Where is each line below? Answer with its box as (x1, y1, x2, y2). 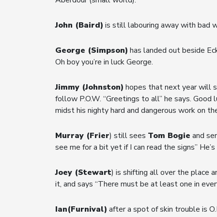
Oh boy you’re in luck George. (55, 56, 153, 67)
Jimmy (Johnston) (55, 81, 124, 93)
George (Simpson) (55, 45, 128, 56)
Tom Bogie (148, 130, 190, 141)
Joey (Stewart (55, 167, 111, 178)
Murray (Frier (55, 130, 109, 141)
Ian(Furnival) (55, 203, 107, 215)
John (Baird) (55, 19, 103, 31)
